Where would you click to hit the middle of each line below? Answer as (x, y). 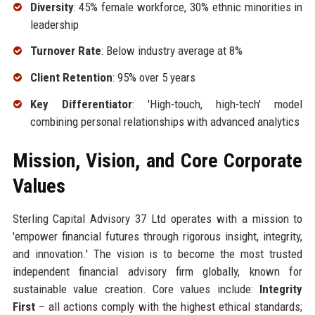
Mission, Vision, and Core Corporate (157, 160)
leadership (54, 24)
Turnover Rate (65, 51)
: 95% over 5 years (154, 78)
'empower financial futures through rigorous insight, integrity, (157, 236)
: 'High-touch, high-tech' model (217, 104)
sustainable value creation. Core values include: (136, 289)
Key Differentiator (81, 104)
